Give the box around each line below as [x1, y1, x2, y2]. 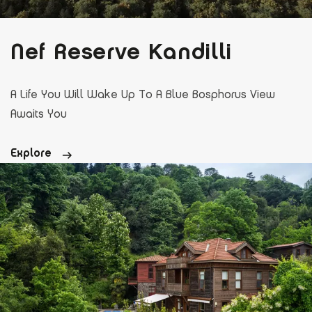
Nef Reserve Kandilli [10, 38, 232, 65]
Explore [10, 146, 55, 160]
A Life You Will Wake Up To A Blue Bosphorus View [10, 88, 275, 102]
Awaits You [10, 107, 67, 121]
